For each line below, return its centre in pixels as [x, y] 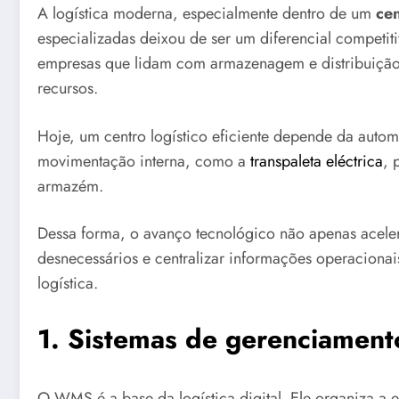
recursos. [68, 88]
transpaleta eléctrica [314, 161]
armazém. [70, 186]
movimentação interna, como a [142, 161]
